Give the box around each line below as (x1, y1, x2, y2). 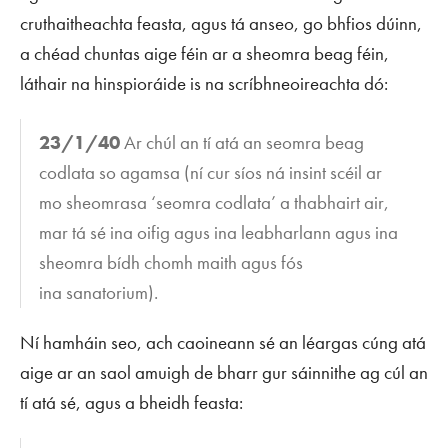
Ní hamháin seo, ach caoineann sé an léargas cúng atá (20, 329, 426, 355)
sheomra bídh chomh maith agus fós (39, 249, 304, 275)
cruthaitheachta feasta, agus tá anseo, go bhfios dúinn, (20, 11, 422, 37)
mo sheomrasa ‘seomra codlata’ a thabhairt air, (39, 189, 390, 215)
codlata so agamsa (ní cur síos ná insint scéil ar (39, 159, 383, 185)
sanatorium (66, 279, 149, 305)
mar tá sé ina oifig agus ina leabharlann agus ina (39, 219, 399, 245)
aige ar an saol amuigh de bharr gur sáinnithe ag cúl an (20, 359, 428, 385)
